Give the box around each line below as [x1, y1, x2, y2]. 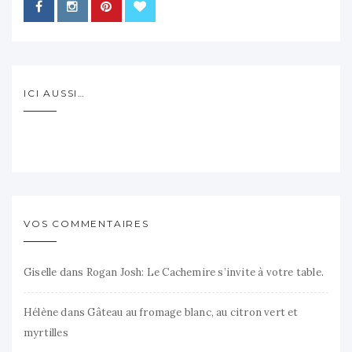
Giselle [24, 265, 57, 279]
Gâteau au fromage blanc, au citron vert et [87, 305, 299, 319]
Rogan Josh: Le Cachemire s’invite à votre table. [86, 265, 324, 279]
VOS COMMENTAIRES [24, 217, 149, 229]
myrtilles [24, 325, 68, 339]
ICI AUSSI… [24, 86, 86, 99]
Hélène [24, 305, 59, 319]
